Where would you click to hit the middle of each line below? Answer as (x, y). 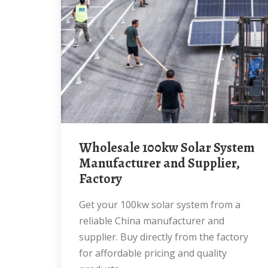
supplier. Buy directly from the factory (164, 237)
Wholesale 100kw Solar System (86, 148)
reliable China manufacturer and (152, 221)
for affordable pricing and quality (153, 253)
